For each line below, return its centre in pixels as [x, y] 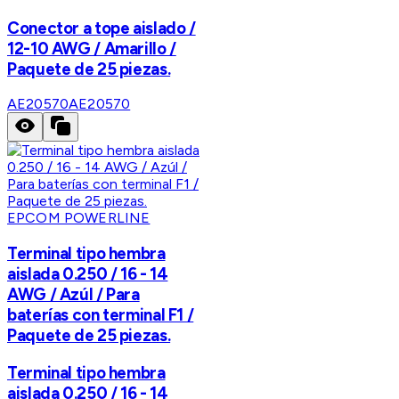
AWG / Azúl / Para [73, 295]
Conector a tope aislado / [102, 28]
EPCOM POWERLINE [79, 218]
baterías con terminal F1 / [101, 315]
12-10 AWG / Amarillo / [92, 48]
